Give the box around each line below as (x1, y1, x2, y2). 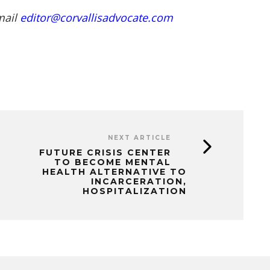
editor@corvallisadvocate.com (20, 10, 173, 25)
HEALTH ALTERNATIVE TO (42, 166, 187, 177)
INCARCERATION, (91, 176, 187, 187)
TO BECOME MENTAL (54, 157, 171, 168)
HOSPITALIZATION (83, 186, 187, 196)
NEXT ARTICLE (108, 134, 171, 142)
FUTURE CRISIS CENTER (39, 147, 171, 158)
